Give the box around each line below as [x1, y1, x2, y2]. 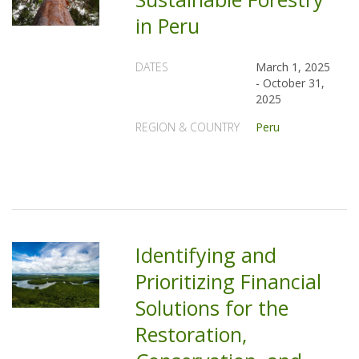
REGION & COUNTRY [135, 119, 240, 135]
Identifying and [135, 241, 277, 268]
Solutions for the [135, 294, 289, 321]
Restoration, [135, 321, 248, 348]
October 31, [263, 75, 325, 91]
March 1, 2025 [256, 59, 331, 75]
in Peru [135, 12, 200, 39]
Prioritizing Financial [135, 268, 322, 295]
